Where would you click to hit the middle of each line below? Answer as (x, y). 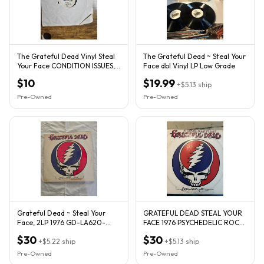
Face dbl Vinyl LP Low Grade (189, 65)
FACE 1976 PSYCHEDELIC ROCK (194, 222)
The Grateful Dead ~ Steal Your (194, 56)
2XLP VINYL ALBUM (174, 232)
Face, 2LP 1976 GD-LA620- (61, 222)
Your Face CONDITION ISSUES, (66, 65)
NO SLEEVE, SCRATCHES (56, 75)
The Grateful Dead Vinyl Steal (66, 56)
